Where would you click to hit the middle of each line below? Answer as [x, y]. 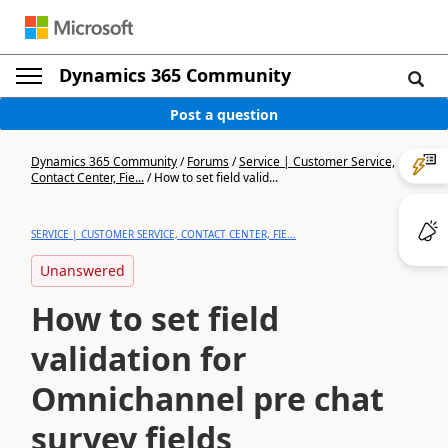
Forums [208, 161]
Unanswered [82, 270]
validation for [139, 358]
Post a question [224, 114]
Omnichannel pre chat [207, 398]
